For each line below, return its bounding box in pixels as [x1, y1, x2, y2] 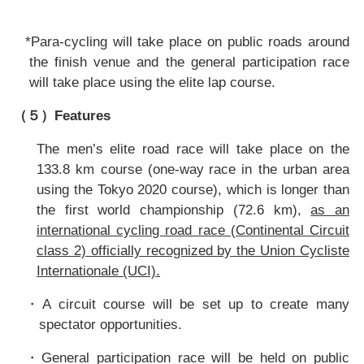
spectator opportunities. [39, 316, 182, 333]
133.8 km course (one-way [37, 161, 204, 178]
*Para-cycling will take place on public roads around [25, 33, 349, 50]
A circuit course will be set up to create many [42, 296, 350, 313]
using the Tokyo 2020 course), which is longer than [37, 181, 349, 198]
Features [54, 107, 110, 124]
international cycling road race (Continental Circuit [37, 222, 349, 239]
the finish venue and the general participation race [29, 54, 349, 71]
